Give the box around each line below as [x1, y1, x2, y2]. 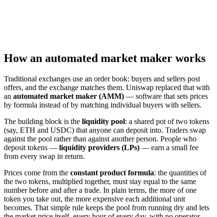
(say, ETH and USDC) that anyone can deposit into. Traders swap [4, 126, 206, 135]
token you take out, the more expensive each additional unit [4, 195, 185, 203]
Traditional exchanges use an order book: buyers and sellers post [4, 75, 200, 83]
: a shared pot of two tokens [125, 117, 209, 126]
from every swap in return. [4, 152, 85, 161]
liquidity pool [82, 117, 125, 126]
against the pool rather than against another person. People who [4, 135, 197, 143]
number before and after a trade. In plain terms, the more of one [4, 186, 197, 195]
